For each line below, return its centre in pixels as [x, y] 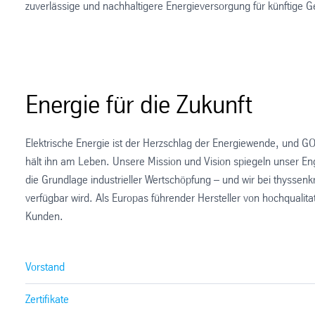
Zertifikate [47, 300]
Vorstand [45, 267]
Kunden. [44, 217]
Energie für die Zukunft [139, 107]
